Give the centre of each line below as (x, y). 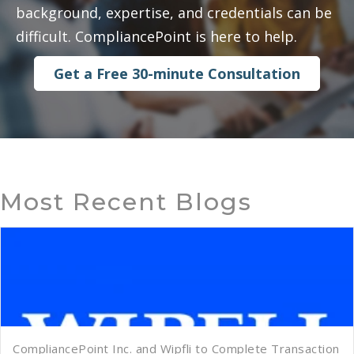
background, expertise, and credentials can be (174, 13)
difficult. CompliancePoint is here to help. (156, 37)
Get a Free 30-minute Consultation (177, 74)
